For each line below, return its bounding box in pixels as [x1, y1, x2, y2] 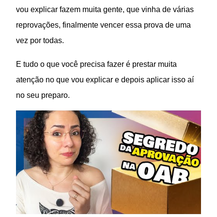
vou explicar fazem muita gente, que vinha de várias [16, 5, 194, 14]
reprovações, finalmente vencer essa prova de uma [16, 20, 191, 30]
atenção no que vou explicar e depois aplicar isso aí [16, 75, 194, 84]
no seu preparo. [16, 90, 70, 99]
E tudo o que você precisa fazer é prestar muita [16, 59, 177, 68]
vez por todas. [16, 36, 64, 45]
